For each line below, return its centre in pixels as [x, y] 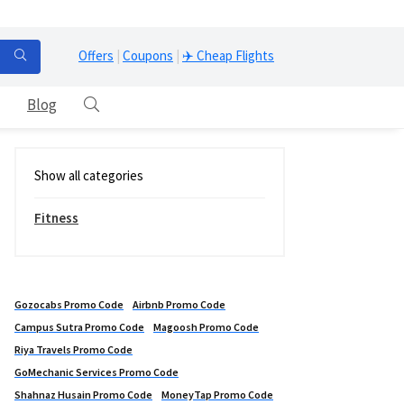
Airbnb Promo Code [179, 305]
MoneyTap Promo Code [217, 395]
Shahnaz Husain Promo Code [83, 395]
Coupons [148, 55]
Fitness [56, 218]
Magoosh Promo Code [206, 327]
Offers [96, 55]
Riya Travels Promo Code [73, 350]
